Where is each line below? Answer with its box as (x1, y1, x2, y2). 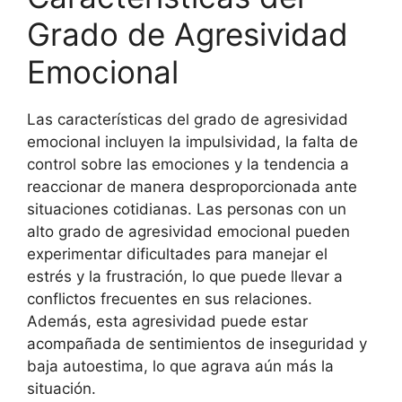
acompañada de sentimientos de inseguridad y (27, 334, 367, 353)
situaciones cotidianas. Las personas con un (27, 199, 346, 218)
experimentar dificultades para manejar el (27, 244, 328, 263)
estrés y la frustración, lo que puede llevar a (27, 267, 343, 285)
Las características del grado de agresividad (27, 109, 348, 128)
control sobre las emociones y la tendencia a (27, 154, 349, 173)
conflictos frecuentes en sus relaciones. (27, 289, 312, 308)
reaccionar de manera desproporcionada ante (27, 177, 357, 196)
